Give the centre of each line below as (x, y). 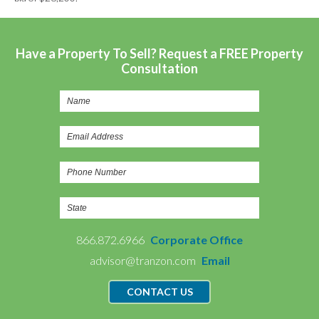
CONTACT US (159, 292)
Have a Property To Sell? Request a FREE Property (159, 53)
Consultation (159, 68)
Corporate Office (197, 240)
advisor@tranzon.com (143, 260)
